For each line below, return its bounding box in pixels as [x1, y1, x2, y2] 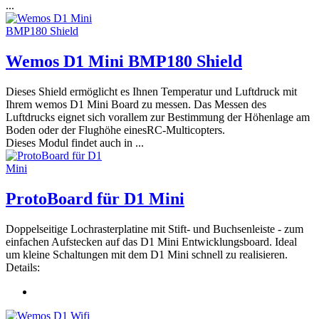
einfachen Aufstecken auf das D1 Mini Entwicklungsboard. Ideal [6, 235, 297, 248]
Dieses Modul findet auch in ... [6, 136, 144, 149]
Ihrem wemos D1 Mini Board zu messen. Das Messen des [6, 98, 266, 110]
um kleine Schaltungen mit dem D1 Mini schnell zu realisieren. [6, 248, 288, 261]
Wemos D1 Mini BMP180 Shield [6, 52, 242, 71]
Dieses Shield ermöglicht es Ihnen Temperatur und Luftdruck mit [6, 85, 297, 98]
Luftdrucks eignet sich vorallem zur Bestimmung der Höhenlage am [6, 110, 310, 123]
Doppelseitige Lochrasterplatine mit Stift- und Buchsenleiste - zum [6, 222, 303, 235]
